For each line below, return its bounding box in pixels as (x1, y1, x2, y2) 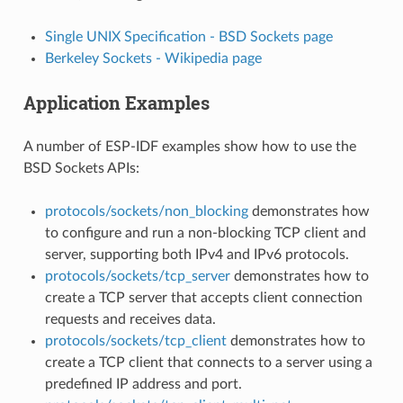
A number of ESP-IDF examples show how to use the (22, 139, 356, 154)
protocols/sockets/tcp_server (44, 268, 230, 283)
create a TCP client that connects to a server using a (44, 354, 372, 370)
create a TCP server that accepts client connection (44, 290, 363, 305)
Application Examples (22, 90, 210, 114)
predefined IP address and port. (44, 376, 242, 391)
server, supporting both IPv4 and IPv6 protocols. (44, 246, 349, 262)
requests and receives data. (44, 311, 216, 327)
